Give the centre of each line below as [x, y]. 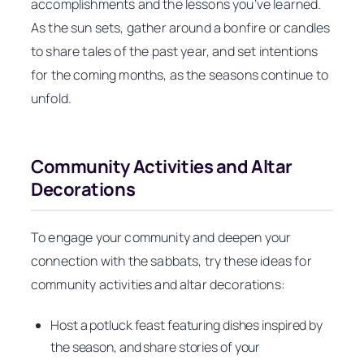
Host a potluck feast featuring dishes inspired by [187, 325]
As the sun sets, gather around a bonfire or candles [181, 28]
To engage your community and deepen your [161, 237]
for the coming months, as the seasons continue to [180, 75]
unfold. [52, 99]
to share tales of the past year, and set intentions [175, 52]
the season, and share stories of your [156, 347]
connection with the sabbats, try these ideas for [171, 260]
